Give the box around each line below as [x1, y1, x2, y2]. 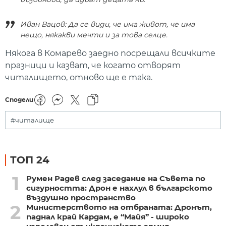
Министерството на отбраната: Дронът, [26, 202, 212, 212]
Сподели [5, 96, 33, 104]
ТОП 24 [10, 154, 49, 166]
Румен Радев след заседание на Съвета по [26, 174, 205, 184]
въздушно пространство [26, 193, 136, 203]
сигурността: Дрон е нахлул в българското [26, 183, 212, 193]
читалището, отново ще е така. [5, 72, 152, 82]
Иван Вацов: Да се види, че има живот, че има [20, 19, 195, 29]
